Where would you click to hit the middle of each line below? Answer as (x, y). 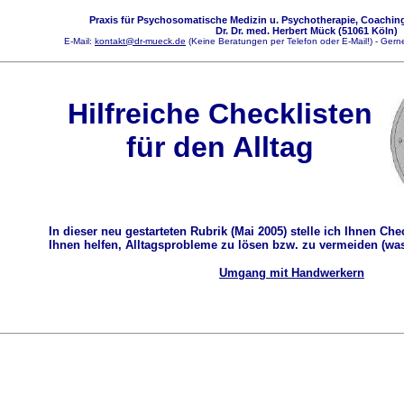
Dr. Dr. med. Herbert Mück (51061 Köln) (307, 31)
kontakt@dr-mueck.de (140, 41)
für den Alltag (220, 147)
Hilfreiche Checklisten (220, 114)
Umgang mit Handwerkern (292, 273)
